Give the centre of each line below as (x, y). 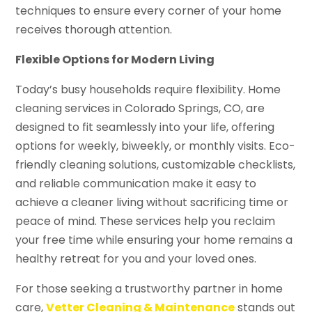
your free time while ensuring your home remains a (154, 240)
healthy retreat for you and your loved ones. (136, 258)
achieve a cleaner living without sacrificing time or (152, 202)
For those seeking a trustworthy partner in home (149, 288)
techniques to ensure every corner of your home (149, 10)
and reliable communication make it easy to (136, 183)
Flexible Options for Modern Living (115, 59)
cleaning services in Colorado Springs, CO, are (140, 108)
